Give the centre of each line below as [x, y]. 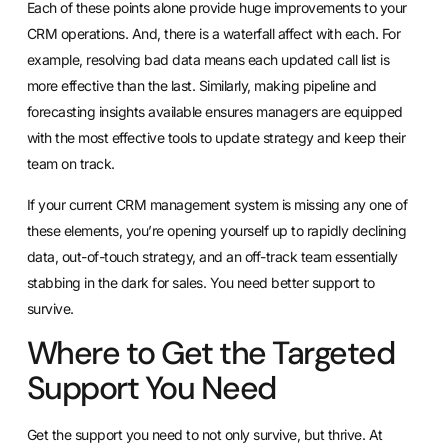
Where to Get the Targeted [210, 353]
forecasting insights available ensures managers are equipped [214, 112]
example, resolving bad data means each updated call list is [208, 60]
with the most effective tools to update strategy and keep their [216, 138]
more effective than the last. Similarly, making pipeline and [201, 86]
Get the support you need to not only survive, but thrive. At [204, 435]
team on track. [70, 164]
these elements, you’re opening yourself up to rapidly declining [216, 230]
